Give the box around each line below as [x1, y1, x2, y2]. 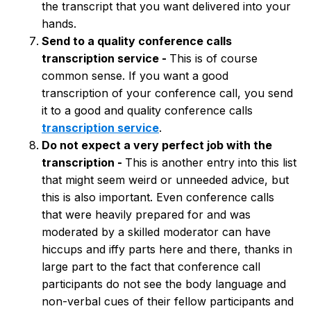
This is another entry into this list [125, 155, 296, 170]
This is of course [169, 51, 258, 66]
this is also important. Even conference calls [42, 190, 274, 205]
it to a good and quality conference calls [42, 103, 253, 118]
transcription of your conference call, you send [42, 86, 293, 101]
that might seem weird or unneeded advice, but [42, 173, 289, 187]
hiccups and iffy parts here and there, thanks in [42, 242, 292, 257]
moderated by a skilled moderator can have [42, 225, 271, 239]
